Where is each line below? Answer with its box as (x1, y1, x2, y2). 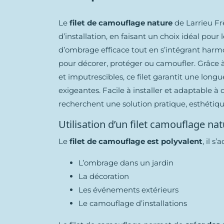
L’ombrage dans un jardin (78, 158, 173, 167)
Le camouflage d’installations (78, 198, 189, 208)
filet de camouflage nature (69, 18, 172, 27)
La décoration (78, 171, 129, 181)
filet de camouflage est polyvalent (69, 136, 202, 146)
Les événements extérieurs (78, 185, 178, 194)
